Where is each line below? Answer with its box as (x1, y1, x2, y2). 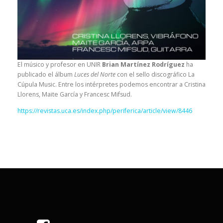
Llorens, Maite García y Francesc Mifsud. (17, 90, 132, 99)
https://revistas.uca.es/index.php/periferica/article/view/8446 (17, 107, 192, 115)
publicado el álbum (17, 70, 74, 79)
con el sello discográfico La (115, 70, 195, 79)
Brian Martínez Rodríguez (102, 60, 185, 69)
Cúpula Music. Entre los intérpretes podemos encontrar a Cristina (17, 80, 206, 89)
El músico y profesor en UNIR (17, 60, 102, 69)
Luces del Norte (74, 70, 115, 79)
